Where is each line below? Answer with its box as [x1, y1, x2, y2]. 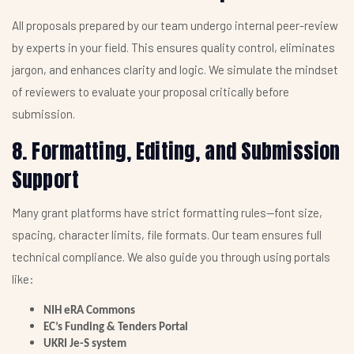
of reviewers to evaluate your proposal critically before [12, 84, 289, 99]
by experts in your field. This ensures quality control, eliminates [12, 40, 335, 55]
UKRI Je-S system [43, 338, 126, 351]
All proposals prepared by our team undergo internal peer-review [12, 17, 338, 32]
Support [12, 163, 79, 195]
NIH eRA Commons [43, 305, 135, 318]
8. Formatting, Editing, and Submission [12, 134, 341, 167]
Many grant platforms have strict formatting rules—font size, [12, 205, 322, 220]
